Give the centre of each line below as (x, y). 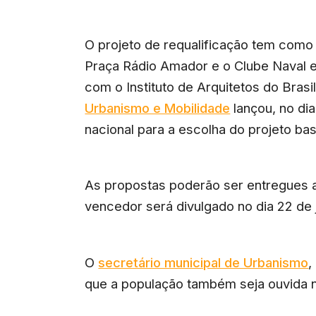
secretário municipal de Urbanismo (203, 262)
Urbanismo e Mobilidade (158, 108)
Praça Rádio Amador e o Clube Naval (196, 65)
